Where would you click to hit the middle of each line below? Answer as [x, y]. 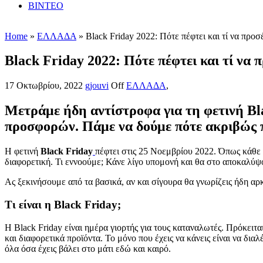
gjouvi [97, 86]
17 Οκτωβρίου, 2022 [44, 86]
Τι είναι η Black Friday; [63, 204]
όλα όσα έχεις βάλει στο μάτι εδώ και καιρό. [88, 248]
